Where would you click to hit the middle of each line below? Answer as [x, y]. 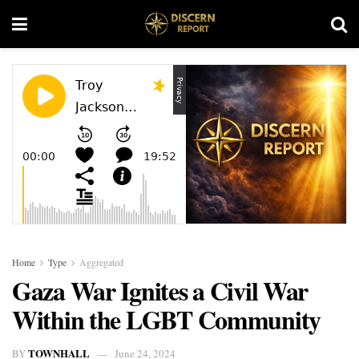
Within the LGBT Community [166, 319]
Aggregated [101, 262]
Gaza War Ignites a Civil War [160, 290]
